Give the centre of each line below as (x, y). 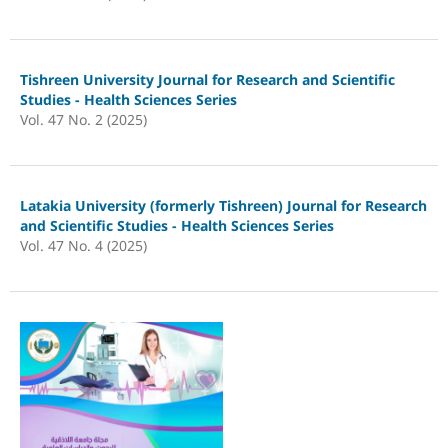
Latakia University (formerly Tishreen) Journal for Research (223, 205)
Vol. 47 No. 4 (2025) (83, 245)
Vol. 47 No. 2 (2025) (83, 119)
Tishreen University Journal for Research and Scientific (207, 79)
